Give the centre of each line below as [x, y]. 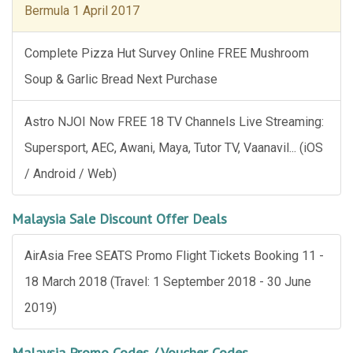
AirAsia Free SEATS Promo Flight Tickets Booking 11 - [174, 256]
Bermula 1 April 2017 [82, 11]
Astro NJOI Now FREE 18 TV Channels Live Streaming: [174, 122]
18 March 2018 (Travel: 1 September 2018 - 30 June [168, 282]
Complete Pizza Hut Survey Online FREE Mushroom [167, 53]
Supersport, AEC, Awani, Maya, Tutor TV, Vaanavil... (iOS [174, 148]
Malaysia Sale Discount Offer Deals [119, 219]
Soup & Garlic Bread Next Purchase [121, 79]
